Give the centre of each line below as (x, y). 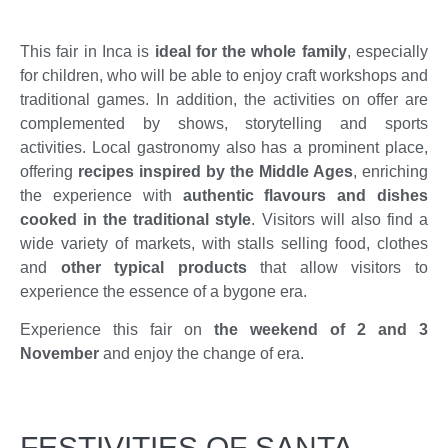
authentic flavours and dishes (305, 195)
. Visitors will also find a (340, 219)
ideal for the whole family (248, 51)
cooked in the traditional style (136, 219)
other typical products (153, 267)
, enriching (390, 171)
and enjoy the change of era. (201, 353)
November (59, 353)
